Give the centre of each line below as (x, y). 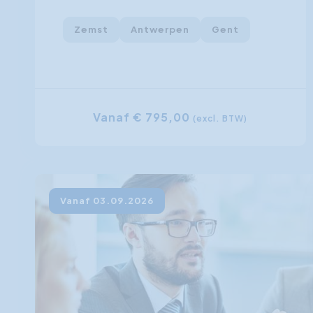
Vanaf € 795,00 (143, 117)
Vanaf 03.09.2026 (107, 201)
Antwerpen (160, 30)
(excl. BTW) (220, 119)
